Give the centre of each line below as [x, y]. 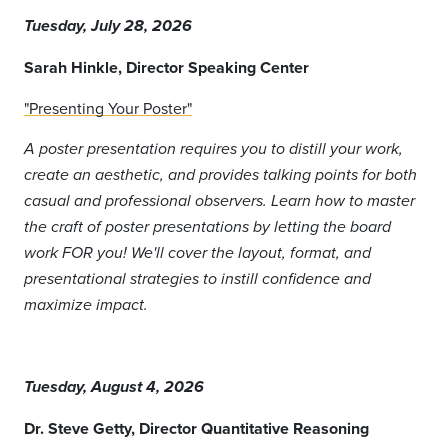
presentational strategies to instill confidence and [197, 279]
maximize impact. [88, 305]
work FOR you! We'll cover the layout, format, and [197, 253]
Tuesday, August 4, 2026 [114, 388]
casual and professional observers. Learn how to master [219, 201]
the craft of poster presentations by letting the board [207, 227]
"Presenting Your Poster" [108, 108]
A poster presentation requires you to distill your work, [213, 149]
